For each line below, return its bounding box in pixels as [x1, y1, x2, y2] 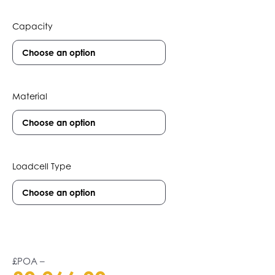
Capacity [12, 21, 53, 31]
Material [12, 91, 47, 101]
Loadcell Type [12, 161, 71, 171]
